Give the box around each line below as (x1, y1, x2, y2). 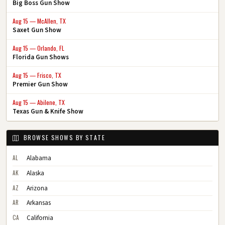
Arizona (27, 183, 48, 193)
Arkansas (27, 198, 51, 208)
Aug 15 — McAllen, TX (13, 16, 66, 25)
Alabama (27, 154, 51, 163)
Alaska (27, 168, 44, 178)
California (27, 213, 53, 222)
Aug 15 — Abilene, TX (13, 97, 65, 106)
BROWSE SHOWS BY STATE (21, 133, 105, 142)
